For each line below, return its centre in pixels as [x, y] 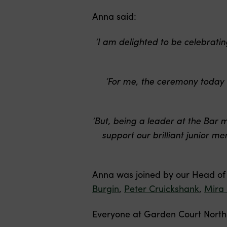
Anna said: [114, 16]
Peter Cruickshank [162, 188]
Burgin [106, 188]
